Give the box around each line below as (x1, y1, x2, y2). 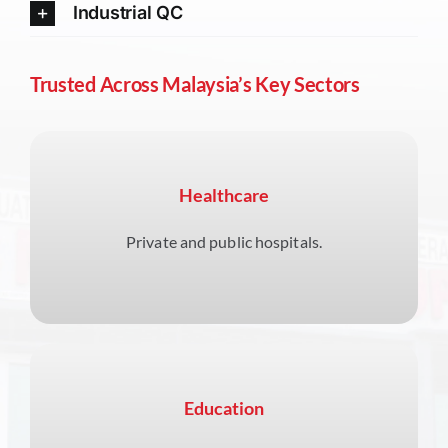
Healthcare (178, 184, 270, 207)
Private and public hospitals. (126, 232, 322, 252)
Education (183, 397, 265, 420)
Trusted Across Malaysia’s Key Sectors (29, 72, 360, 97)
